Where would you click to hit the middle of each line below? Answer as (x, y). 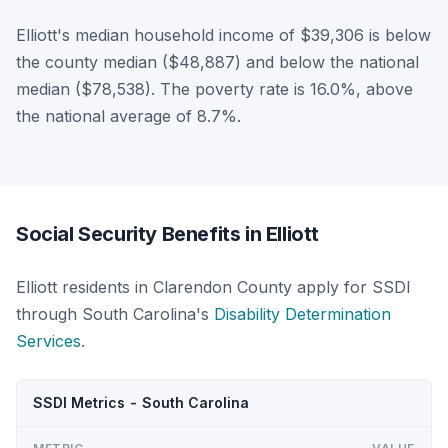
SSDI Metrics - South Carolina (141, 402)
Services (48, 340)
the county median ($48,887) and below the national (217, 61)
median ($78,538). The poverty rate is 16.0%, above (214, 88)
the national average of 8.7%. (128, 115)
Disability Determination (302, 313)
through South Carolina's (115, 313)
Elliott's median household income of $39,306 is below (223, 34)
